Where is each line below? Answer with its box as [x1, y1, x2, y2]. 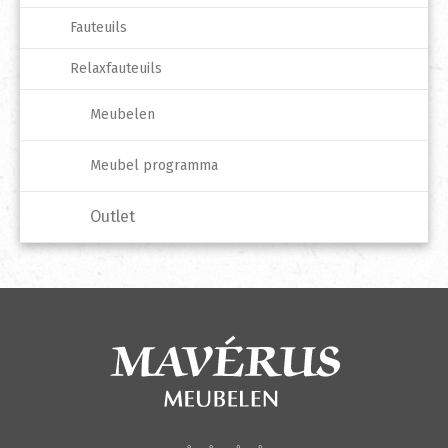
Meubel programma [90, 157, 218, 175]
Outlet [90, 207, 135, 227]
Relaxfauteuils [70, 60, 162, 78]
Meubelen [90, 106, 155, 124]
